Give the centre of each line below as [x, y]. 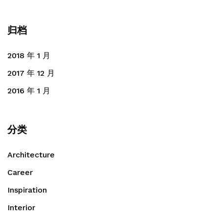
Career [20, 172]
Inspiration [27, 190]
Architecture [31, 154]
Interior [21, 207]
